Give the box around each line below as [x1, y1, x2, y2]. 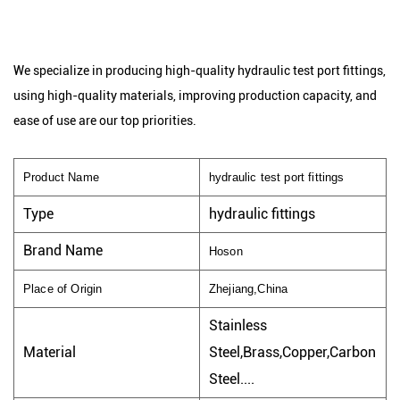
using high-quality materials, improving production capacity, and [13, 88, 377, 103]
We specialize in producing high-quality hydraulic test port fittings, [13, 63, 386, 78]
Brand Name [23, 242, 103, 259]
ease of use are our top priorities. [13, 113, 196, 128]
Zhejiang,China [209, 282, 288, 296]
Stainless [209, 317, 267, 334]
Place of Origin [23, 282, 103, 296]
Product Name [23, 171, 99, 184]
